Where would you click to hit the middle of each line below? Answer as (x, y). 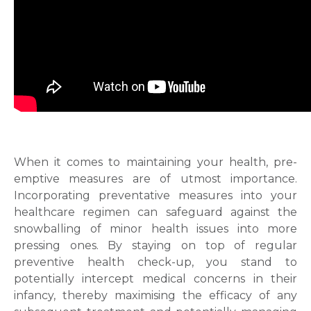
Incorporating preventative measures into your (155, 195)
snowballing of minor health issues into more (155, 229)
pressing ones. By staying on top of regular (155, 245)
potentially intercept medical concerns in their (155, 279)
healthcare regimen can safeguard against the (155, 212)
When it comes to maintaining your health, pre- (155, 162)
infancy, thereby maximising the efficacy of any (155, 295)
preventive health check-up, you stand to (155, 262)
